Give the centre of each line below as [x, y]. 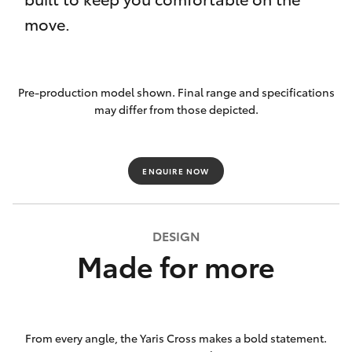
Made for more [176, 265]
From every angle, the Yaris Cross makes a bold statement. [176, 338]
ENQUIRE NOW [176, 171]
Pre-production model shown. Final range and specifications [176, 92]
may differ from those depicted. [176, 109]
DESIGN [176, 235]
